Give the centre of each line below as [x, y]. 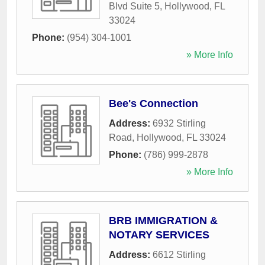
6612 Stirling [179, 255]
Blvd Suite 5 [134, 7]
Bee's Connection [153, 104]
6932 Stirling [179, 124]
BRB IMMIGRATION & [163, 221]
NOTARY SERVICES [159, 235]
